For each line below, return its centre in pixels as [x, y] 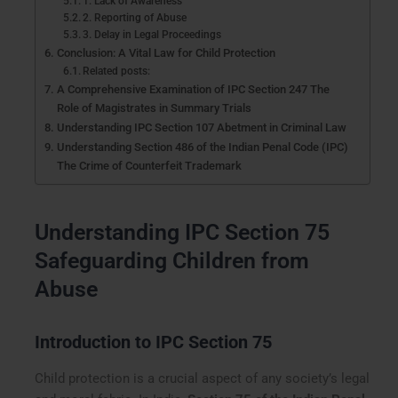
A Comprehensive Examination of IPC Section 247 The [193, 90]
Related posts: [117, 72]
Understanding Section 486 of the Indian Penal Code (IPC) [202, 147]
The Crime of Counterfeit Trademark [149, 166]
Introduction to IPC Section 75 [154, 342]
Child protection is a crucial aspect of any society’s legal [203, 378]
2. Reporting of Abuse [135, 18]
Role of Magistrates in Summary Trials [154, 108]
